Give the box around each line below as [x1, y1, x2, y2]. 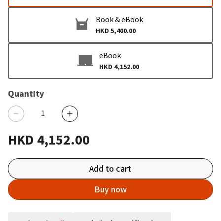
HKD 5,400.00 [95, 26, 136, 36]
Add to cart [89, 163, 132, 175]
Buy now [94, 184, 127, 195]
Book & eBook [95, 14, 143, 25]
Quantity [8, 88, 44, 100]
